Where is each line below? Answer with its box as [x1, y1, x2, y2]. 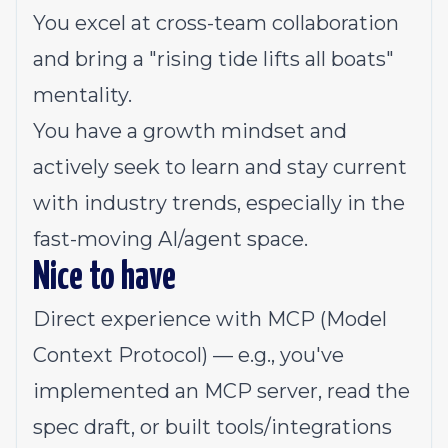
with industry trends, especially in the [33, 191, 405, 215]
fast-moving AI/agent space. [33, 227, 308, 251]
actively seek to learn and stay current [33, 155, 407, 179]
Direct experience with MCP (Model [33, 307, 387, 331]
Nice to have [33, 260, 176, 297]
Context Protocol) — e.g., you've [33, 343, 344, 367]
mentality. [33, 83, 132, 107]
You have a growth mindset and [33, 119, 347, 143]
